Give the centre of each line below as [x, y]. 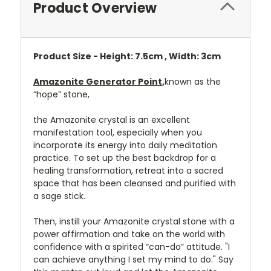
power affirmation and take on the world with [129, 234]
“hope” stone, [61, 95]
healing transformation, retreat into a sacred [128, 171]
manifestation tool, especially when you [118, 133]
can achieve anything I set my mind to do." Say [133, 260]
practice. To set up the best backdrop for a [125, 158]
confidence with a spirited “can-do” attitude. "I [132, 247]
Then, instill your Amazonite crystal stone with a [134, 222]
